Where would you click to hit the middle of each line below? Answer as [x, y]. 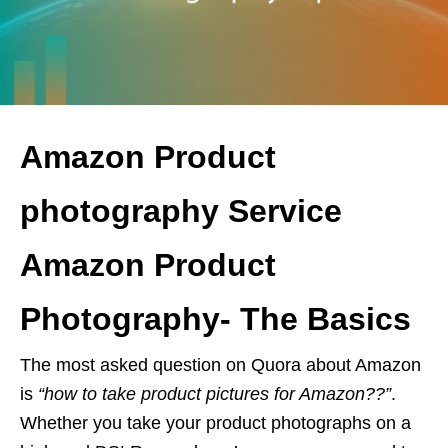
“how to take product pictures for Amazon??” [214, 393]
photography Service [181, 210]
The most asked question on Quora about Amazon [220, 364]
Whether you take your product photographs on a [215, 422]
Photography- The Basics [215, 318]
